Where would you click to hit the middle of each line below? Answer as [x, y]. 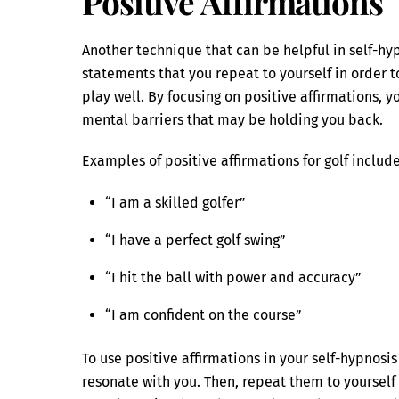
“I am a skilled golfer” [175, 203]
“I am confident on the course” [203, 315]
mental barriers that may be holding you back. [232, 119]
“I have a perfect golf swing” [195, 240]
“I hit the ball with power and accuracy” [233, 278]
